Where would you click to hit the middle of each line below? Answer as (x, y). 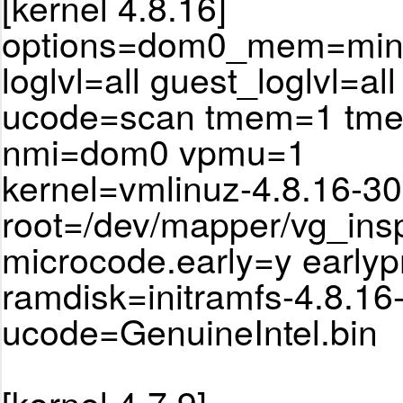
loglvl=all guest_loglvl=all (199, 79)
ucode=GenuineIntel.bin (190, 331)
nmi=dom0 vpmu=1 (154, 151)
